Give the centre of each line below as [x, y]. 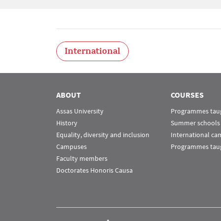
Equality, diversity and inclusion [103, 135]
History [67, 123]
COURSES [187, 95]
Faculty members [82, 158]
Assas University [80, 111]
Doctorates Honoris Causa [94, 170]
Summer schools [195, 123]
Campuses [72, 147]
